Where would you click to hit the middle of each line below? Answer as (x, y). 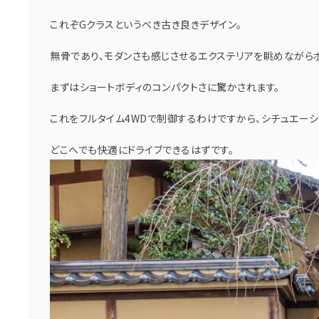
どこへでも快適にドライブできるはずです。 (142, 149)
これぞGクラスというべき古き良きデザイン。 (146, 24)
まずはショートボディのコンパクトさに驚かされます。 (165, 87)
